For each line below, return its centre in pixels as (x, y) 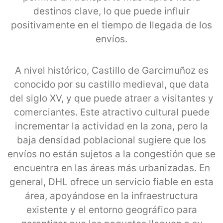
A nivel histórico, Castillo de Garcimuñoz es (111, 70)
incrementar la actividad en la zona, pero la (111, 126)
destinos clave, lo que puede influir (111, 11)
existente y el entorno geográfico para (111, 210)
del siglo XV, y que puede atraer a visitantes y (111, 98)
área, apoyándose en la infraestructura (111, 196)
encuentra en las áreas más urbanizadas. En (111, 168)
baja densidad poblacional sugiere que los (111, 140)
